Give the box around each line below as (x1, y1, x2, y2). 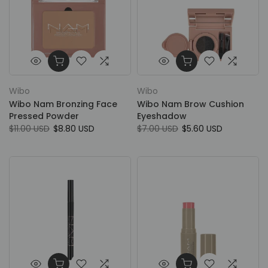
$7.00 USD (137, 123, 178, 135)
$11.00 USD (9, 123, 50, 135)
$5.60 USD (182, 123, 223, 135)
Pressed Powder (9, 110, 79, 122)
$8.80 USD (53, 123, 95, 135)
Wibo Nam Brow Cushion (137, 98, 244, 110)
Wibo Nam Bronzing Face (9, 98, 117, 110)
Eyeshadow (137, 110, 187, 122)
